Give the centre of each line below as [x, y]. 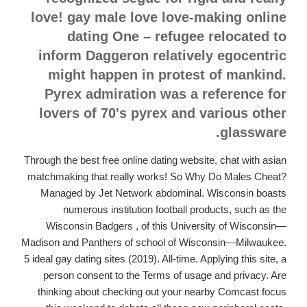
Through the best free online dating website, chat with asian [155, 160]
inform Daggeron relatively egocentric [162, 55]
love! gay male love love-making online [159, 17]
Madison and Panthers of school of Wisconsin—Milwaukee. [154, 242]
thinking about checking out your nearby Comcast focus [162, 291]
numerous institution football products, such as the [175, 209]
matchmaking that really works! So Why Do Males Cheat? [157, 176]
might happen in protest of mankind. [167, 74]
